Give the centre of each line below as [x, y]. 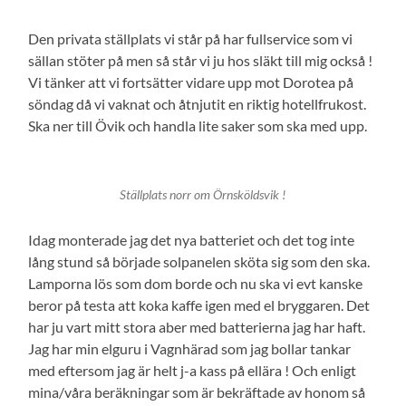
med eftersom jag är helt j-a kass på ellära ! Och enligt [193, 371]
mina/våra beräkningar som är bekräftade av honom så [197, 392]
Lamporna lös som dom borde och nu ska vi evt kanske [196, 284]
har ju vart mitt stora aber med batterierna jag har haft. [197, 327]
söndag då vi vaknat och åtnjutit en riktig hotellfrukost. [198, 104]
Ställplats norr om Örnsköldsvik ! [203, 195]
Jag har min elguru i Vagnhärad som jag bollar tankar [190, 349]
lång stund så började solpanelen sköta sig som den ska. [199, 262]
